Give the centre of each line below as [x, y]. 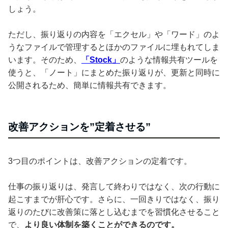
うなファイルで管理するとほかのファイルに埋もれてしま [114, 47]
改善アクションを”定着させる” [79, 126]
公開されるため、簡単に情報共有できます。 [90, 85]
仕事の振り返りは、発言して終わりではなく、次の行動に [114, 186]
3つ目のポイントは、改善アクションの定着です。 [100, 161]
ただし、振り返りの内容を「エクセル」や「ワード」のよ [114, 34]
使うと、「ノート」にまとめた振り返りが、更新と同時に [114, 72]
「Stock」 [101, 60]
